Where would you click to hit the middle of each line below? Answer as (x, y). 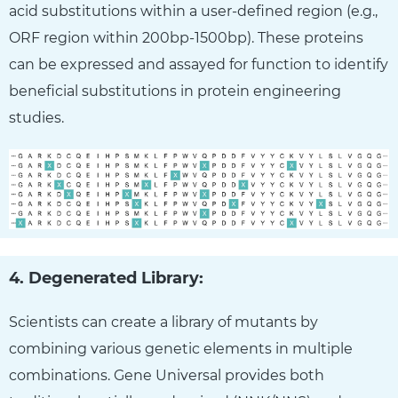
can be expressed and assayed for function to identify (199, 65)
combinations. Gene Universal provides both (167, 375)
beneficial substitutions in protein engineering (175, 92)
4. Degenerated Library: (106, 278)
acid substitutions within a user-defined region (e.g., (193, 12)
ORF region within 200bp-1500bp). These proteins (186, 38)
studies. (36, 118)
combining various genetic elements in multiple (181, 348)
